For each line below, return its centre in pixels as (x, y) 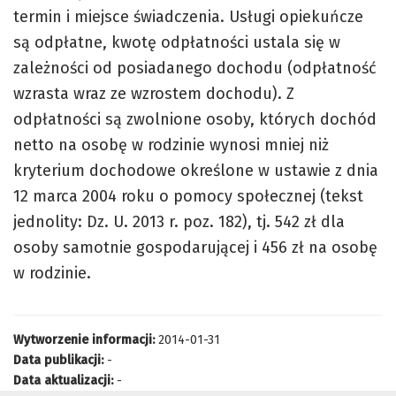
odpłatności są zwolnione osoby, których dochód (195, 119)
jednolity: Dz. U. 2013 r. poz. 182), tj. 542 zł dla (179, 221)
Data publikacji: (58, 360)
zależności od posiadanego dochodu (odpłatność (195, 68)
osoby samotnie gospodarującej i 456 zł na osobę (195, 247)
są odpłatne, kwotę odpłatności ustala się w (177, 42)
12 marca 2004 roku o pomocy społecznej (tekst (188, 196)
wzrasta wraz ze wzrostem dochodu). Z (154, 93)
